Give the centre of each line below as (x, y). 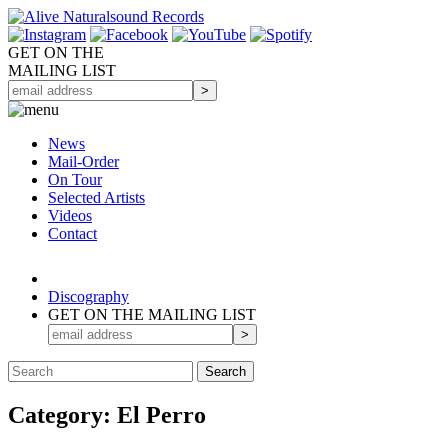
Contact (72, 233)
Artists (124, 197)
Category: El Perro (107, 414)
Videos (70, 215)
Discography (88, 296)
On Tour (75, 179)
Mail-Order (83, 161)
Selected (76, 197)
